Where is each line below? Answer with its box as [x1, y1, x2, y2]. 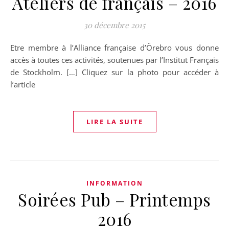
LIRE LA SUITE [86, 117, 143, 126]
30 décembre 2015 [84, 20, 145, 30]
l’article [10, 79, 39, 89]
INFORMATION [86, 179, 143, 188]
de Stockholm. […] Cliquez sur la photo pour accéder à [10, 67, 219, 77]
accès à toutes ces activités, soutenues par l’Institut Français [10, 55, 219, 65]
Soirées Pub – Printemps [18, 188, 211, 211]
